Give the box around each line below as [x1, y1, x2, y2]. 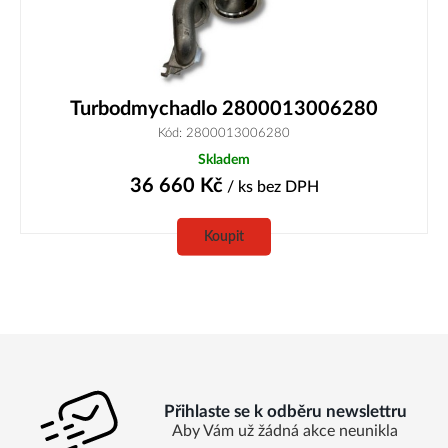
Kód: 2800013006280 [158, 126, 290, 139]
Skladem [198, 151, 250, 167]
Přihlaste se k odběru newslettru [163, 402, 407, 420]
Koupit [204, 228, 244, 244]
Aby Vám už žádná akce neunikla [172, 422, 399, 439]
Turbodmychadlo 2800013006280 [70, 98, 378, 119]
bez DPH [256, 178, 319, 195]
